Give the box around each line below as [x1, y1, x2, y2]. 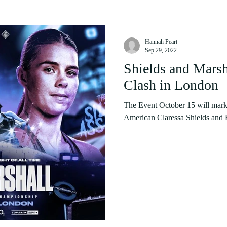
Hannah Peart [145, 38, 177, 45]
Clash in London [124, 77, 218, 93]
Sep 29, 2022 [145, 47, 177, 54]
